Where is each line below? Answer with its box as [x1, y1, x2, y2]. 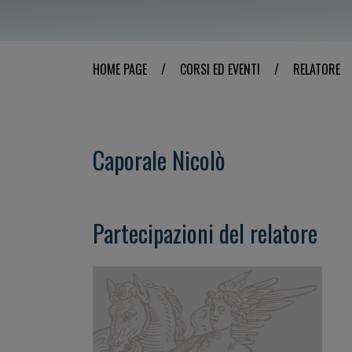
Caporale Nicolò [93, 142, 225, 178]
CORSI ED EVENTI [180, 60, 260, 79]
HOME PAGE [93, 60, 147, 79]
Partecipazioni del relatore [93, 215, 317, 251]
